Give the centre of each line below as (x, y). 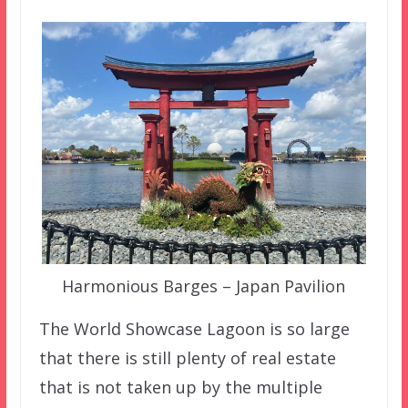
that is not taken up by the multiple (180, 388)
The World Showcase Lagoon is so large (194, 329)
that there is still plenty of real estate (187, 358)
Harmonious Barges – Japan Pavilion (204, 286)
